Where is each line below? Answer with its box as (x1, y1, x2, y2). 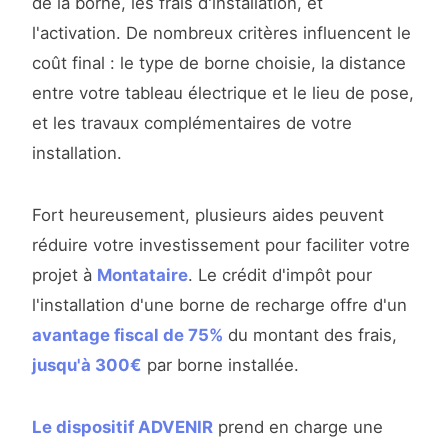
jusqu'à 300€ (32, 355, 142, 376)
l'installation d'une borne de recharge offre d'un (32, 295, 407, 316)
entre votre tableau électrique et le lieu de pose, (32, 83, 414, 104)
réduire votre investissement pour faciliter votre (32, 235, 410, 256)
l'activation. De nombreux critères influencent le (32, 23, 411, 44)
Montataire (97, 265, 188, 286)
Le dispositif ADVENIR (32, 417, 213, 438)
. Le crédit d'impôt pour (188, 265, 372, 286)
